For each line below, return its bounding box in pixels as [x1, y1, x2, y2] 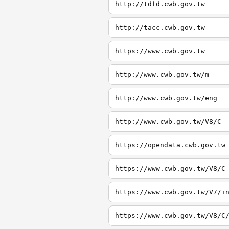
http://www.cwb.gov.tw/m [115, 71, 209, 78]
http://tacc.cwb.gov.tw [115, 24, 205, 31]
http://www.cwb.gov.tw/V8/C [115, 118, 221, 125]
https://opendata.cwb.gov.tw [115, 141, 225, 149]
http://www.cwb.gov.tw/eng [115, 94, 217, 102]
